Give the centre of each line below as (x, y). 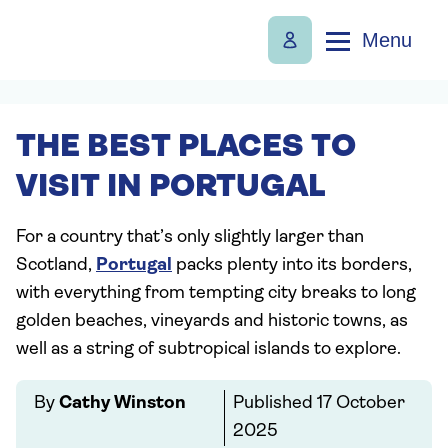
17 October (360, 403)
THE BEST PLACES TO (186, 148)
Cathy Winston (122, 403)
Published (274, 403)
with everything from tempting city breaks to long (216, 293)
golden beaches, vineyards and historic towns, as (212, 321)
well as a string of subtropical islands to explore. (208, 349)
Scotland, (56, 265)
